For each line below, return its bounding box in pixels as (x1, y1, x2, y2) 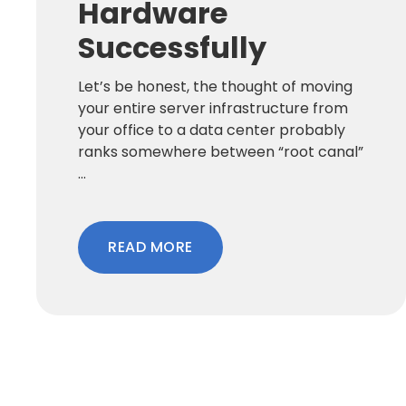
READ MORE (108, 236, 193, 257)
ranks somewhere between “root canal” (78, 140, 363, 162)
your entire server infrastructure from (78, 97, 348, 119)
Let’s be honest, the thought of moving (78, 75, 353, 97)
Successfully (78, 26, 266, 68)
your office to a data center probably (78, 119, 345, 140)
